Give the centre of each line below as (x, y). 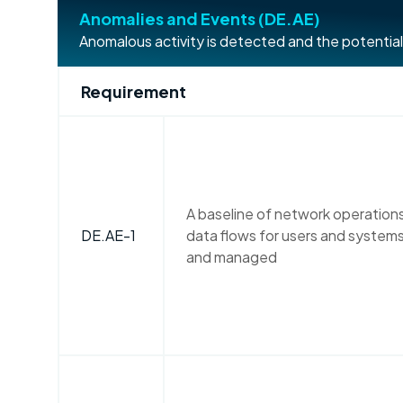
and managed (232, 257)
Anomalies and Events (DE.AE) (200, 18)
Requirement (134, 91)
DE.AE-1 (108, 235)
